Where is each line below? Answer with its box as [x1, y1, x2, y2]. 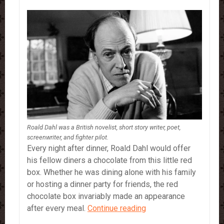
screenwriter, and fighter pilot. [27, 133, 108, 141]
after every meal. [27, 203, 87, 213]
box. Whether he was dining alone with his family [27, 167, 196, 177]
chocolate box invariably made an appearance [27, 191, 185, 201]
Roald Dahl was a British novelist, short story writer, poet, [27, 123, 180, 131]
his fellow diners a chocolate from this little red [27, 155, 192, 165]
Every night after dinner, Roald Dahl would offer [27, 143, 190, 153]
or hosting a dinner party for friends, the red [27, 179, 178, 189]
